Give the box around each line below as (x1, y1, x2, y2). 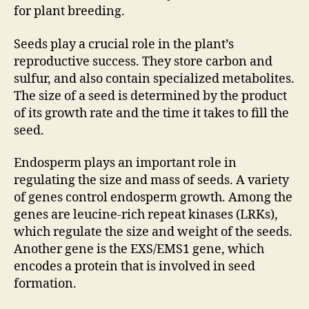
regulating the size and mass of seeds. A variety (14, 172, 289, 188)
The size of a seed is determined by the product (14, 88, 287, 104)
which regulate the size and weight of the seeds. (14, 224, 292, 240)
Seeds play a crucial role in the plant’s (14, 36, 234, 52)
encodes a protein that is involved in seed (14, 259, 255, 275)
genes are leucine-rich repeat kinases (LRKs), (14, 207, 278, 223)
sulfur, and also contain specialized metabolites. (14, 70, 295, 87)
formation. (14, 276, 77, 292)
